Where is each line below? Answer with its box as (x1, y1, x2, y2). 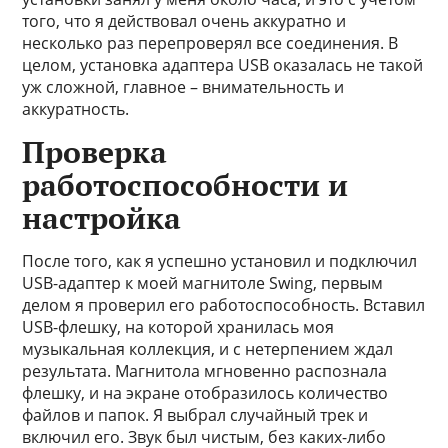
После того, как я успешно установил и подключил (22, 250, 418, 272)
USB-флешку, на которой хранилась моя (22, 316, 335, 338)
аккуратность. (22, 98, 130, 120)
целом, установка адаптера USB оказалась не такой (22, 54, 424, 76)
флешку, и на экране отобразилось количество (22, 382, 389, 404)
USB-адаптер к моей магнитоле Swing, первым (22, 272, 384, 294)
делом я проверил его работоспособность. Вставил (22, 294, 426, 316)
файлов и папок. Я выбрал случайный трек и (22, 404, 369, 426)
